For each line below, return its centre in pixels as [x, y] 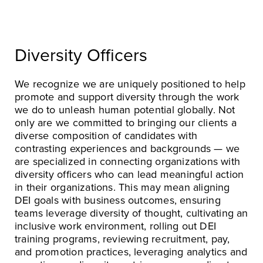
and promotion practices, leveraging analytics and [131, 252]
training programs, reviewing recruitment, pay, [122, 239]
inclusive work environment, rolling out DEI [116, 226]
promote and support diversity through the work [127, 97]
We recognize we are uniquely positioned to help [130, 84]
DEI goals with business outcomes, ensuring [118, 200]
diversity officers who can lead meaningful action [129, 174]
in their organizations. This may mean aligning [122, 187]
